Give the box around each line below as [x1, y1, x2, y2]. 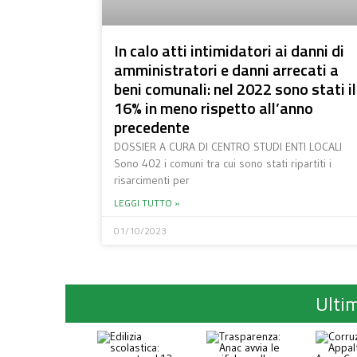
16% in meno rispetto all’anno [113, 96, 313, 121]
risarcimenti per [113, 173, 190, 188]
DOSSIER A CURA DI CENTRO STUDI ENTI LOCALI [113, 139, 342, 155]
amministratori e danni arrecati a [113, 57, 339, 83]
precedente [113, 115, 190, 140]
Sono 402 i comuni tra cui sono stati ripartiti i [113, 156, 331, 171]
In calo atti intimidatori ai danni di [113, 38, 344, 64]
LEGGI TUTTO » [113, 195, 180, 211]
